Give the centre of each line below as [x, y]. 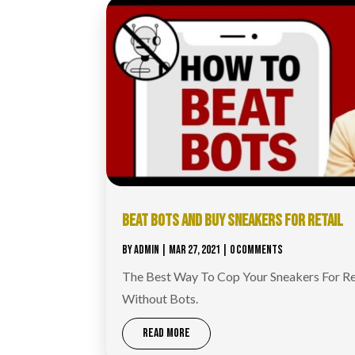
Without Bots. [160, 298]
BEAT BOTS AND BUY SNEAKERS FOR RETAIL [233, 220]
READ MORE [167, 333]
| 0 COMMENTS [252, 250]
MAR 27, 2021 [195, 250]
